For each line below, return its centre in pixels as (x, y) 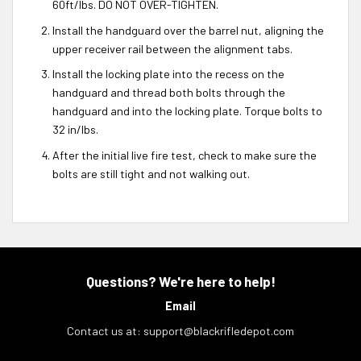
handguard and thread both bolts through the (168, 93)
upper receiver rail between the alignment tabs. (172, 48)
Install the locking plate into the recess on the (168, 74)
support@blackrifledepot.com (219, 330)
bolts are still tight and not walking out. (151, 173)
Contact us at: (105, 330)
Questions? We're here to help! (180, 281)
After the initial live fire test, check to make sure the (184, 155)
